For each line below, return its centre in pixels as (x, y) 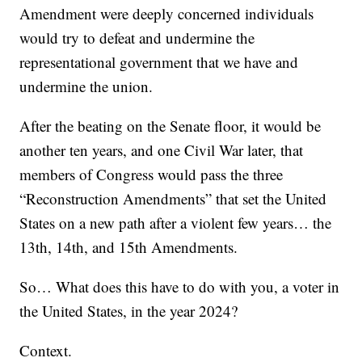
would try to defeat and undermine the (137, 37)
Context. (46, 350)
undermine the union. (86, 86)
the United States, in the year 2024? (129, 310)
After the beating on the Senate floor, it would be (170, 125)
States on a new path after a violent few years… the (176, 222)
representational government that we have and (159, 61)
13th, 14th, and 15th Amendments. (129, 246)
